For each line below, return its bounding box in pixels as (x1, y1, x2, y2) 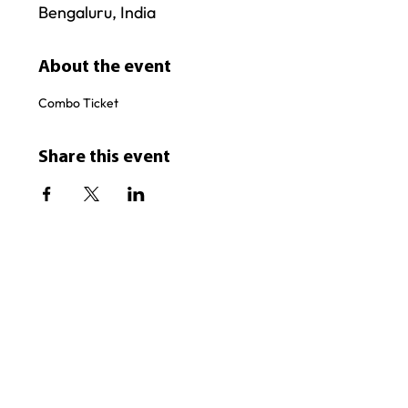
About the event (38, 57, 172, 76)
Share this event (38, 148, 171, 167)
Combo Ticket (38, 94, 119, 111)
